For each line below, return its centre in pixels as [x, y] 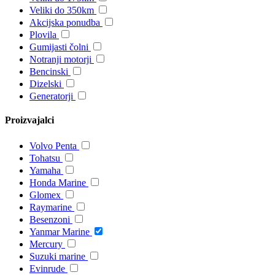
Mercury [46, 244]
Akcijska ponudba [65, 23]
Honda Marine [58, 182]
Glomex [45, 195]
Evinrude [47, 268]
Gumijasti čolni [59, 47]
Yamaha [45, 170]
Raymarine [51, 207]
